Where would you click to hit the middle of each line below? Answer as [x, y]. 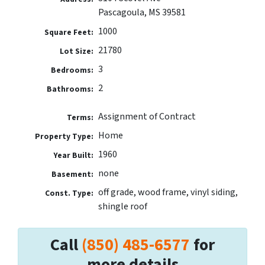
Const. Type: [70, 193]
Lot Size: [77, 51]
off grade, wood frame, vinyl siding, [168, 192]
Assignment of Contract [147, 116]
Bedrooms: [72, 70]
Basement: [73, 174]
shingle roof [122, 206]
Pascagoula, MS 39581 [142, 12]
